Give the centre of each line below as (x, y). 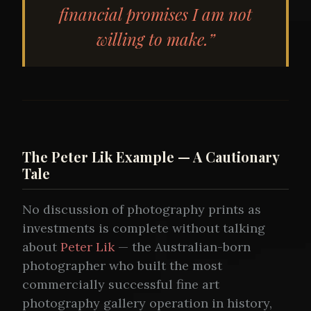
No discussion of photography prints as (142, 209)
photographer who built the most (122, 265)
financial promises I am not (155, 14)
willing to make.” (155, 39)
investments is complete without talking (144, 228)
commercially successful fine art (121, 284)
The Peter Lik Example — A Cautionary (151, 156)
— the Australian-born (183, 246)
